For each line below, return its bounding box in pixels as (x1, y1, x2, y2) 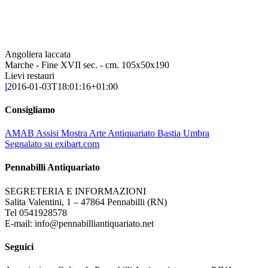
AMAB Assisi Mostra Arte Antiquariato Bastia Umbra (5, 128, 209, 139)
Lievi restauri (5, 70, 54, 81)
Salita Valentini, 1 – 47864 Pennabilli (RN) (5, 196, 167, 207)
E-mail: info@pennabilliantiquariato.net (5, 218, 154, 229)
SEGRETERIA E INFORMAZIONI (5, 185, 146, 196)
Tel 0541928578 (5, 207, 67, 218)
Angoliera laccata (5, 48, 71, 59)
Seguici (5, 242, 33, 252)
